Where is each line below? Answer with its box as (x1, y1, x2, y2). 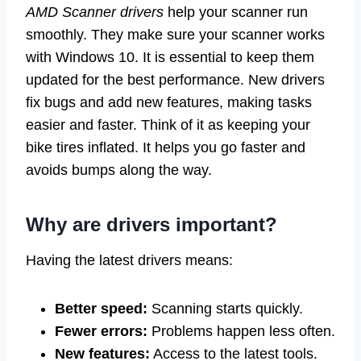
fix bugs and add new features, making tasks (26, 94, 312, 111)
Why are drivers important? (26, 214, 277, 236)
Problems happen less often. (147, 323, 335, 340)
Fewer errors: (55, 323, 147, 340)
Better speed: (55, 301, 147, 317)
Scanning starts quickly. (147, 301, 303, 317)
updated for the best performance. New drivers (26, 72, 325, 89)
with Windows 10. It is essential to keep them (26, 49, 314, 66)
